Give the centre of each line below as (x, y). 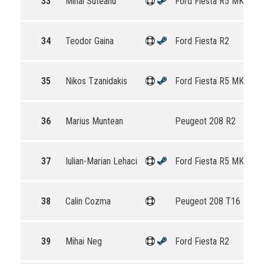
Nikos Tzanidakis (96, 81)
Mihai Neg (84, 241)
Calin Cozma (88, 201)
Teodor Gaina (90, 41)
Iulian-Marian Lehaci (101, 161)
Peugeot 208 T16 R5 (214, 201)
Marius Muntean (94, 121)
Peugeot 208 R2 (205, 121)
